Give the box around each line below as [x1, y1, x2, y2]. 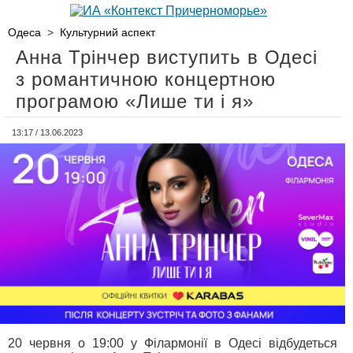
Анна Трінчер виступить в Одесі [16, 46, 318, 68]
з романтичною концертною [16, 69, 276, 90]
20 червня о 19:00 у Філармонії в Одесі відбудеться [8, 336, 337, 351]
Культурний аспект [60, 26, 155, 39]
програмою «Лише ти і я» [16, 91, 254, 112]
